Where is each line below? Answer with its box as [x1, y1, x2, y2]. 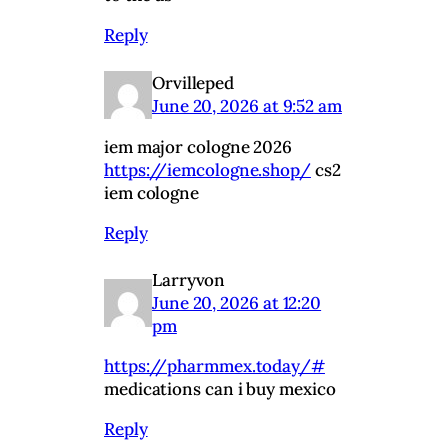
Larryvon [152, 268, 226, 291]
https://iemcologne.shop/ [104, 158, 311, 181]
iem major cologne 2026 [104, 135, 293, 158]
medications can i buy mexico [104, 377, 336, 400]
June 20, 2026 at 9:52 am [152, 94, 342, 117]
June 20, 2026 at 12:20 [152, 291, 322, 314]
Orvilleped [152, 71, 235, 94]
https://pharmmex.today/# [104, 354, 325, 377]
